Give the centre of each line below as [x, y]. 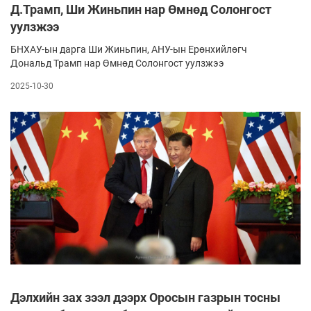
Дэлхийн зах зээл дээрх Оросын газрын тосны [145, 297]
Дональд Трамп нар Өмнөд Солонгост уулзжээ [117, 64]
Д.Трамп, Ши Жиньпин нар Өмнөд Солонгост [141, 10]
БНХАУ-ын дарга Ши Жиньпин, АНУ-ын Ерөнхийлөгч [129, 50]
